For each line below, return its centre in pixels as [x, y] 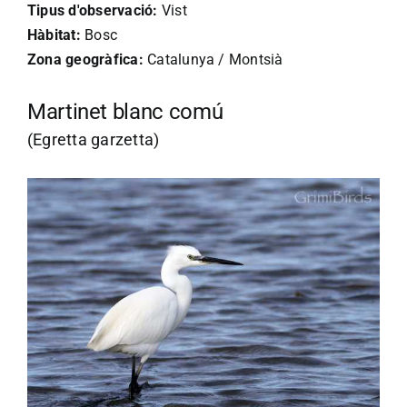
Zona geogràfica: [85, 60]
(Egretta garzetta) [94, 140]
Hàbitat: [54, 35]
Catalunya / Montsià [213, 60]
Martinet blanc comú [125, 112]
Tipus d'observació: [93, 11]
